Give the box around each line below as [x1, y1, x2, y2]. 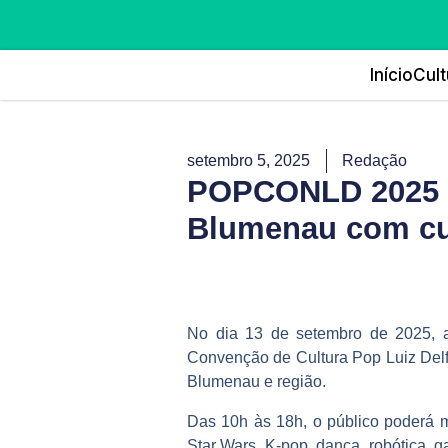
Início [369, 65, 413, 85]
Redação [342, 151, 407, 169]
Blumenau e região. [187, 373, 326, 391]
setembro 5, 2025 [187, 151, 310, 169]
